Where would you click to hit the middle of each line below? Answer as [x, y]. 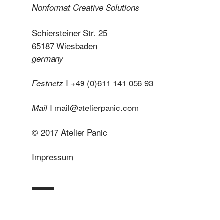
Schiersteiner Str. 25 [69, 33]
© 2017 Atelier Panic [69, 132]
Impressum [53, 156]
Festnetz [48, 83]
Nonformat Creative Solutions [86, 7]
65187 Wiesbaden [65, 45]
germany [48, 58]
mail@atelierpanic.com [96, 107]
